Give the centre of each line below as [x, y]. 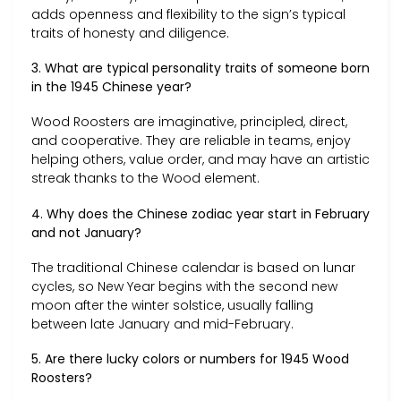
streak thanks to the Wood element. [145, 179]
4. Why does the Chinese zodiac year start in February [200, 213]
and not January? [86, 232]
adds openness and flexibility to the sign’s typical [188, 15]
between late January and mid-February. [162, 324]
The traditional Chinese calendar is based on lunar [193, 267]
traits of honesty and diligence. [130, 34]
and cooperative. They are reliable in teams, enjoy [191, 141]
